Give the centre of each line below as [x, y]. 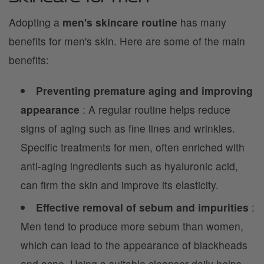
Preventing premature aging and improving [144, 90]
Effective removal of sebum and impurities [142, 207]
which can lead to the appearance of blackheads [134, 245]
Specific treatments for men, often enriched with [133, 147]
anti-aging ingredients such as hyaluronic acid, [129, 166]
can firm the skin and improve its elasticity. [120, 185]
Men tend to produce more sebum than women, [132, 226]
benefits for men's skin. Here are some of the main [127, 41]
